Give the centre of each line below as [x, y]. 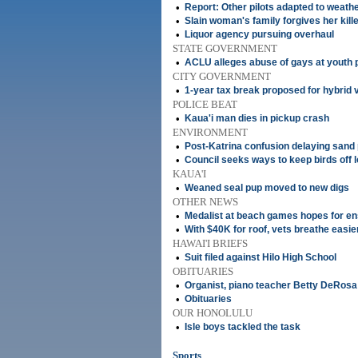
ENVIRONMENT [210, 132]
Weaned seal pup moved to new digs [267, 188]
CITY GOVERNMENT [222, 76]
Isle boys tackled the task [243, 327]
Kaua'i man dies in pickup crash [257, 118]
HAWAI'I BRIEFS [210, 243]
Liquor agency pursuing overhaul [259, 34]
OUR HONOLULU [213, 313]
